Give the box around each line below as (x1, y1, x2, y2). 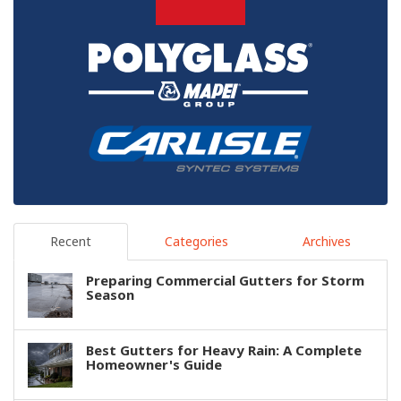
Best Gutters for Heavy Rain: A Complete (86, 341, 362, 360)
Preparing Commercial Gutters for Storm (86, 271, 364, 290)
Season (86, 286, 134, 304)
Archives (302, 233, 351, 251)
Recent (50, 233, 91, 251)
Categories (165, 233, 228, 251)
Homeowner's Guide (86, 355, 222, 374)
